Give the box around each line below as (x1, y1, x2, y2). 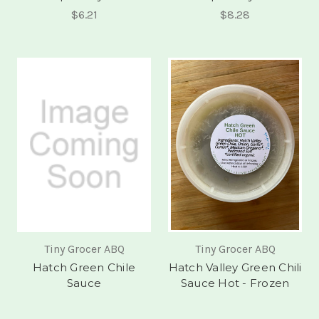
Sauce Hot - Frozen (180, 276, 290, 291)
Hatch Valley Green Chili (168, 261, 302, 275)
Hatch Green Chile (32, 261, 136, 275)
